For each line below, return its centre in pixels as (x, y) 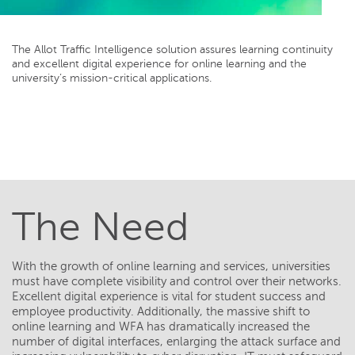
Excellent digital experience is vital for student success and (169, 296)
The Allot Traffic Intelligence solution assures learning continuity (172, 50)
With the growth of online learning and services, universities (171, 266)
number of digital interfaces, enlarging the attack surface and (176, 342)
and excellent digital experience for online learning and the (159, 64)
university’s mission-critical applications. (112, 78)
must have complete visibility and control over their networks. (177, 281)
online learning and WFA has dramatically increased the (161, 326)
